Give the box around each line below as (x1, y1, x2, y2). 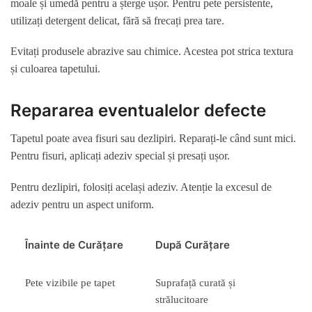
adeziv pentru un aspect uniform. (10, 198, 154, 210)
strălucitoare (155, 294, 209, 305)
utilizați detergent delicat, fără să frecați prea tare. (10, 14, 224, 26)
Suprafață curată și (155, 277, 236, 288)
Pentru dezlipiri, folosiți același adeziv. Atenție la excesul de (10, 180, 272, 193)
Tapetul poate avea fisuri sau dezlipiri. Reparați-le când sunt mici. (10, 132, 296, 145)
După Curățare (155, 238, 231, 251)
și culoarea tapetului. (10, 63, 100, 75)
